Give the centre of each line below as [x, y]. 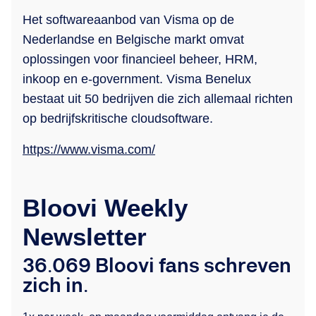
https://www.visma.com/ [89, 149]
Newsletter [85, 236]
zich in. [55, 286]
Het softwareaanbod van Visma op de [128, 19]
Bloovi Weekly [105, 207]
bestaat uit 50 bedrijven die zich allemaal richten [158, 98]
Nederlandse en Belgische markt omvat [133, 39]
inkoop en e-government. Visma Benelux [137, 79]
